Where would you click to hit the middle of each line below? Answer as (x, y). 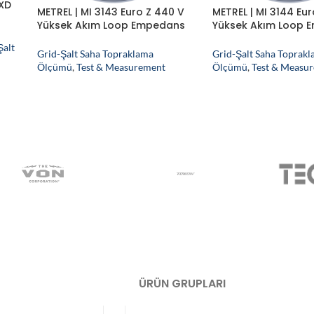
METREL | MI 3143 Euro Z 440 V (110, 12)
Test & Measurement (121, 67)
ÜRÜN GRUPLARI (182, 283)
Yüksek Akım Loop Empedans (111, 25)
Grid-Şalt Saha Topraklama (95, 54)
